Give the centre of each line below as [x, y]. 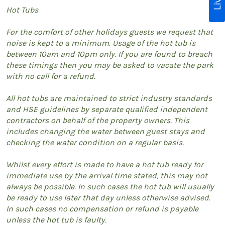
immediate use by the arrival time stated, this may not [107, 175]
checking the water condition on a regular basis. [95, 142]
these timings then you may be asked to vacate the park [110, 65]
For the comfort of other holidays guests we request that [109, 32]
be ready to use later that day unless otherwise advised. [108, 197]
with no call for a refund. [51, 76]
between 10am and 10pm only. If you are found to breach [109, 54]
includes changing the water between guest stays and [105, 131]
